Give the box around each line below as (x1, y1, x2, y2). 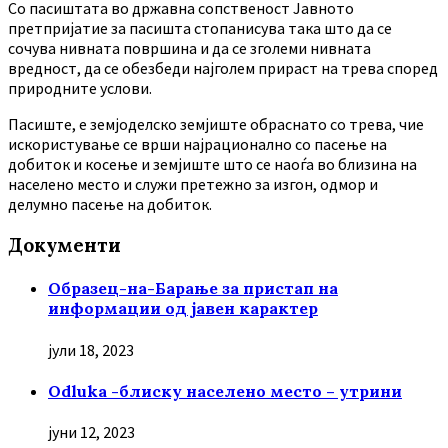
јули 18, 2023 (48, 339, 134, 360)
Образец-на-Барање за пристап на (48, 278, 338, 299)
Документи (8, 233, 121, 258)
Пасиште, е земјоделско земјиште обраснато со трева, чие (8, 114, 427, 135)
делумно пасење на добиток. (8, 194, 212, 215)
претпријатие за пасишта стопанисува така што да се (8, 18, 392, 39)
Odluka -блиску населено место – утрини (48, 380, 402, 401)
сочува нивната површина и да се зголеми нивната (8, 38, 371, 59)
